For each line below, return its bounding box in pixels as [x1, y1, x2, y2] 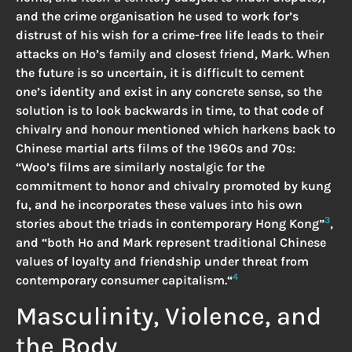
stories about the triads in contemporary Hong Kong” [16, 216, 324, 232]
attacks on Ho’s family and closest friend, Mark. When [16, 46, 330, 62]
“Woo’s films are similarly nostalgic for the [16, 159, 265, 175]
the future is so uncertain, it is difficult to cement [16, 65, 304, 81]
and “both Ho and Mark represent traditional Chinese [16, 235, 326, 251]
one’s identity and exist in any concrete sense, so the [16, 84, 322, 100]
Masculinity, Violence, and [16, 301, 321, 331]
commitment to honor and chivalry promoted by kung [16, 178, 331, 194]
